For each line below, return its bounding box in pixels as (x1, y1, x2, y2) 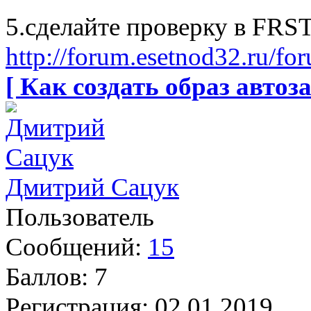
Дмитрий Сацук (6, 173, 179, 202)
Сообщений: (6, 233, 142, 262)
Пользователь (6, 203, 154, 232)
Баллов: (6, 262, 88, 292)
